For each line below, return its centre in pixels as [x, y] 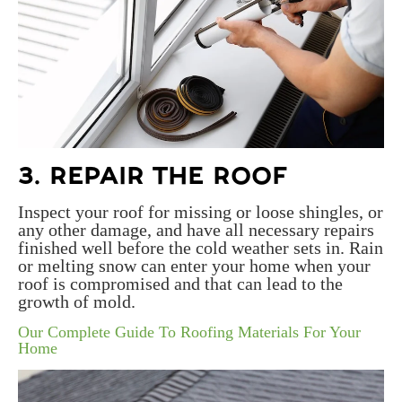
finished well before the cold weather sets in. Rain [201, 248]
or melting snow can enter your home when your [194, 266]
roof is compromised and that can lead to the [180, 284]
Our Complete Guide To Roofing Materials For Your [189, 332]
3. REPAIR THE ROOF [153, 176]
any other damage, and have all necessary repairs [196, 230]
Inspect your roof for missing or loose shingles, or [201, 212]
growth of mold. [77, 302]
